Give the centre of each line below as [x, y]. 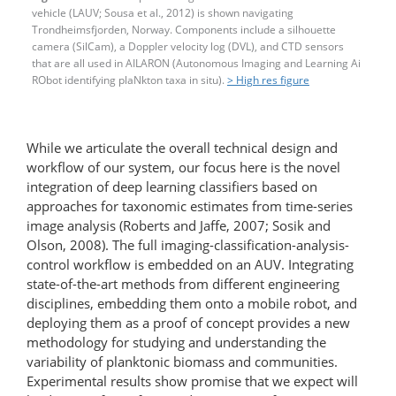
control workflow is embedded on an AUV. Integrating [190, 264]
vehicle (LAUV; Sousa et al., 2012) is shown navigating [163, 13]
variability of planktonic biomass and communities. [182, 361]
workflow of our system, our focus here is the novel [183, 167]
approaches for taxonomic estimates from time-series [190, 206]
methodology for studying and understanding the [176, 342]
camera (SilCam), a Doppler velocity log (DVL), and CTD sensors [188, 47]
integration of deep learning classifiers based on [172, 186]
